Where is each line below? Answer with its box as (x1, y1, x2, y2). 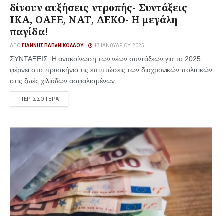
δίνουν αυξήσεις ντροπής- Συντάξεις (10, 1, 188, 14)
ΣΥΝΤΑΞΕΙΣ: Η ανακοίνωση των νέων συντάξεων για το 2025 (10, 55, 201, 63)
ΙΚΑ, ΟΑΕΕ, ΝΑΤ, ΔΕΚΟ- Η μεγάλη (10, 13, 177, 26)
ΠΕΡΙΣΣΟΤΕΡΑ (19, 96, 59, 102)
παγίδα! (10, 25, 48, 38)
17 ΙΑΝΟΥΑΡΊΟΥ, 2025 (93, 43, 144, 48)
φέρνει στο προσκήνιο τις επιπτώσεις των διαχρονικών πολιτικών (10, 66, 212, 74)
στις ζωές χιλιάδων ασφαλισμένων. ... (10, 77, 127, 85)
